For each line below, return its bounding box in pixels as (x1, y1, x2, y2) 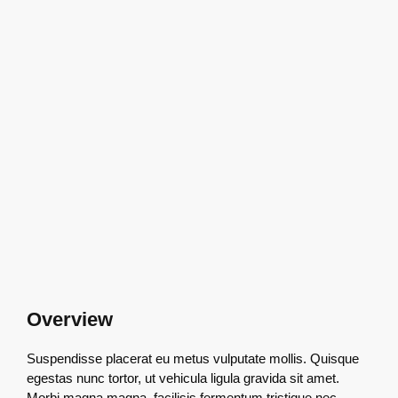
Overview (27, 307, 113, 330)
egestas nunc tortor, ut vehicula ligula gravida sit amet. (27, 370, 339, 386)
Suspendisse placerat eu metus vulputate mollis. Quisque (27, 350, 359, 366)
